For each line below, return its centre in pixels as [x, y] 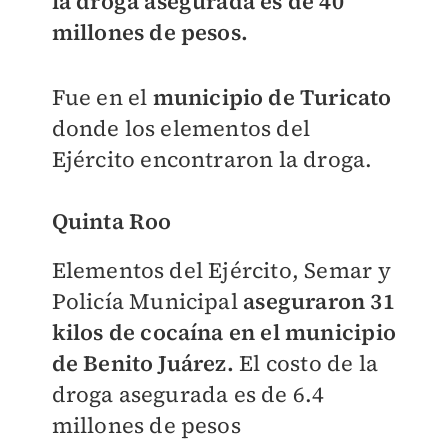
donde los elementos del [181, 128]
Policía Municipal [147, 301]
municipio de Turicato [272, 97]
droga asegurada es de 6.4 [188, 394]
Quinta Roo [111, 221]
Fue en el [102, 97]
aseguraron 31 [319, 301]
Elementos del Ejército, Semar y [221, 270]
